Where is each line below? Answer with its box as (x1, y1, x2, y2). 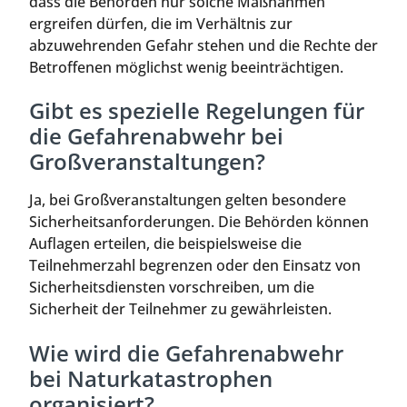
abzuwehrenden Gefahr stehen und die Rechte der (29, 35, 378, 56)
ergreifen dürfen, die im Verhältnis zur (29, 14, 293, 35)
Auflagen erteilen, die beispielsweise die (29, 233, 302, 254)
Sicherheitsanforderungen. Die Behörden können (29, 212, 369, 233)
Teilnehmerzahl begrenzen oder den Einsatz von (29, 255, 361, 276)
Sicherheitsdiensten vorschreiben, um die (29, 277, 314, 298)
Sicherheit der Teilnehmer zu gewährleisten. (29, 299, 332, 320)
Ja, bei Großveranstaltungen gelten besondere (29, 190, 346, 211)
